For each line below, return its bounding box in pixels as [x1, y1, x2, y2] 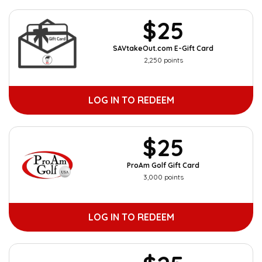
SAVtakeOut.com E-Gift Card [113, 44, 213, 53]
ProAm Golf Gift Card [127, 161, 199, 170]
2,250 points [143, 56, 183, 64]
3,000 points [143, 173, 184, 181]
